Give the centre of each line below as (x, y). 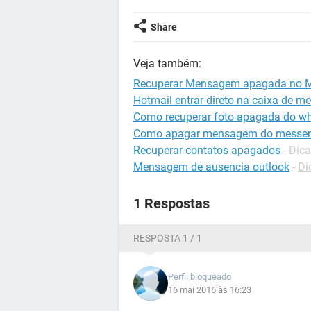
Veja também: (167, 64)
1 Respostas (171, 203)
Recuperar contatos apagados (207, 150)
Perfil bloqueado (200, 277)
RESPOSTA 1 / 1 (168, 238)
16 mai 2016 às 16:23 (210, 290)
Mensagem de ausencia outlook (211, 167)
